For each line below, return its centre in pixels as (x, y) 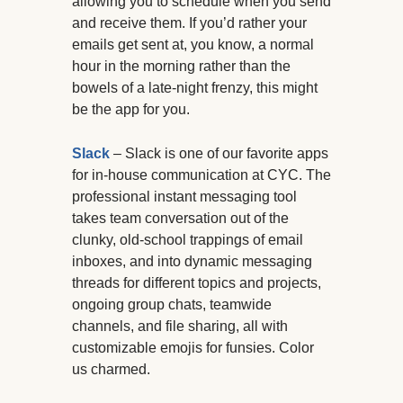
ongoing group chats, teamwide (172, 305)
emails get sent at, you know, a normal (193, 45)
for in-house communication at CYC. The (201, 175)
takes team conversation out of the (180, 219)
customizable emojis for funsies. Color (193, 348)
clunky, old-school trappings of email (188, 240)
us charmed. (111, 370)
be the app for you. (131, 110)
